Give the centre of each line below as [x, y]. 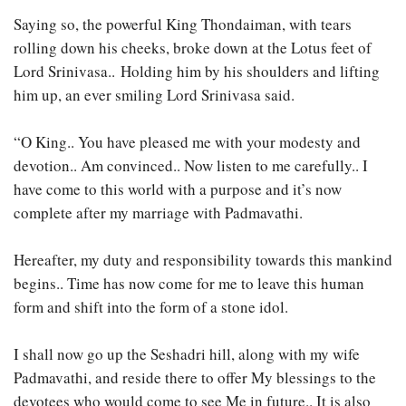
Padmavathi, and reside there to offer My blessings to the [195, 377]
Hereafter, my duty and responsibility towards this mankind [203, 259]
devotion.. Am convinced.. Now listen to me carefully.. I [191, 165]
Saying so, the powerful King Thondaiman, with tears [183, 24]
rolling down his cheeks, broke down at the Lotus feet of [193, 47]
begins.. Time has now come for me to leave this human [189, 283]
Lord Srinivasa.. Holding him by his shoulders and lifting [197, 71]
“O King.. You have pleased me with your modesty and [187, 141]
